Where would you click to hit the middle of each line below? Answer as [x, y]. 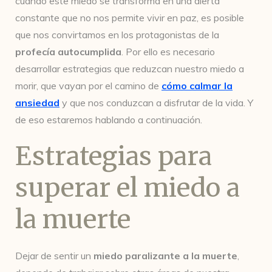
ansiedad [37, 103]
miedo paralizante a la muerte [165, 256]
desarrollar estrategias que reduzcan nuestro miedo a [130, 69]
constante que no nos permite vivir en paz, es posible [130, 18]
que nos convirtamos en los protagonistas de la [117, 35]
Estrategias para [114, 156]
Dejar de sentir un [54, 256]
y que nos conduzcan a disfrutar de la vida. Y [156, 103]
